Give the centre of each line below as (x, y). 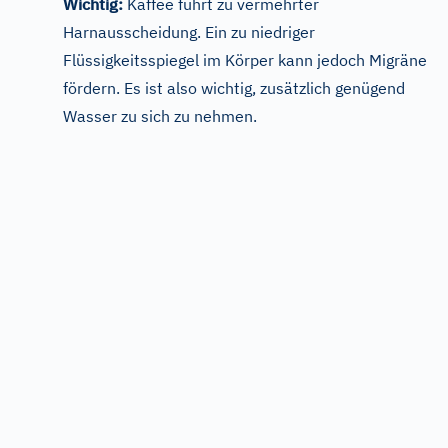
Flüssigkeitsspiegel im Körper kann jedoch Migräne (245, 60)
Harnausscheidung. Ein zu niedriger (189, 32)
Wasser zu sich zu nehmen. (160, 116)
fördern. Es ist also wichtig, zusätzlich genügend (234, 88)
